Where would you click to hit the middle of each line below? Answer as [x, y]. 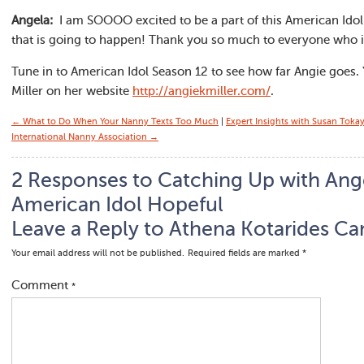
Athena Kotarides [249, 230]
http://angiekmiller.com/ [201, 91]
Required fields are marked [245, 254]
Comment [41, 286]
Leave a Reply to [90, 230]
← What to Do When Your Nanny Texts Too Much [115, 122]
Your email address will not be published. [98, 254]
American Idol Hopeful [117, 206]
